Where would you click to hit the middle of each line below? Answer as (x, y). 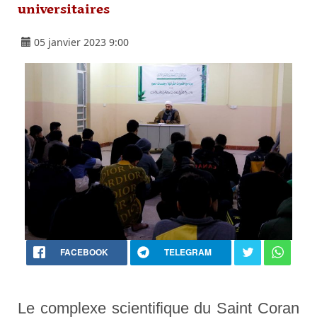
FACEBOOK (84, 252)
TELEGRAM (188, 252)
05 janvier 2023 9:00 (81, 42)
